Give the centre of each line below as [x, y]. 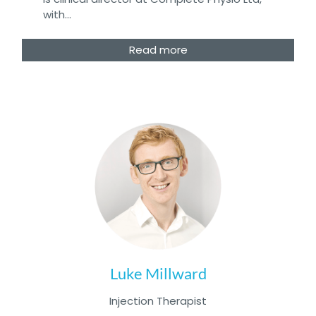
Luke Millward [158, 273]
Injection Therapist [158, 300]
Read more [158, 49]
